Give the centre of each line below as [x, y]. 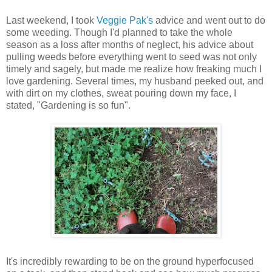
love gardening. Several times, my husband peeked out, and [135, 81]
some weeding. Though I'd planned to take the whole [119, 32]
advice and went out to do [209, 20]
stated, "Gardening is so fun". [68, 105]
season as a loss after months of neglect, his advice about [130, 44]
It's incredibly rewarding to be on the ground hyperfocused [130, 261]
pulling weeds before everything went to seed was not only [131, 56]
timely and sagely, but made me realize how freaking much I [134, 69]
